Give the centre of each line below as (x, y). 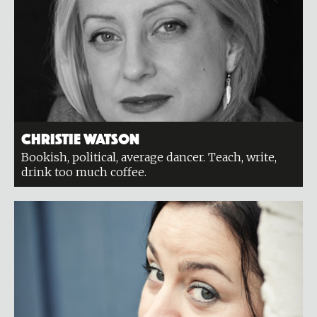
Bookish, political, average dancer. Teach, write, (149, 157)
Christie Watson (80, 137)
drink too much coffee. (84, 172)
